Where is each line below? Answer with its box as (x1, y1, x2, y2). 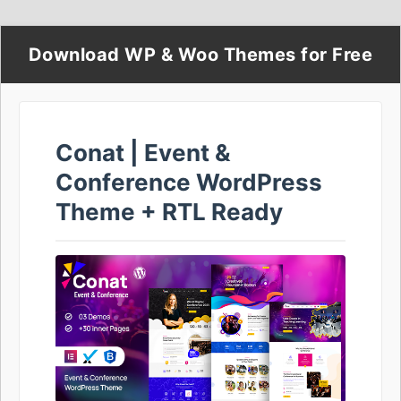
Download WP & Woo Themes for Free (28, 44, 373, 65)
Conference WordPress (55, 168, 322, 196)
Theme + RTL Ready (55, 198, 283, 226)
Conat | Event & (55, 139, 231, 166)
